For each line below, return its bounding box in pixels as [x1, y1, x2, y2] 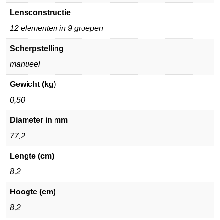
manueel [10, 60, 40, 68]
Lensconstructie [10, 8, 71, 17]
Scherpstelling [10, 44, 64, 53]
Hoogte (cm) [10, 188, 55, 196]
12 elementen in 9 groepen [10, 24, 103, 32]
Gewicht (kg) [10, 80, 56, 88]
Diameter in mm [10, 116, 68, 124]
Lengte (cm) [10, 152, 54, 160]
